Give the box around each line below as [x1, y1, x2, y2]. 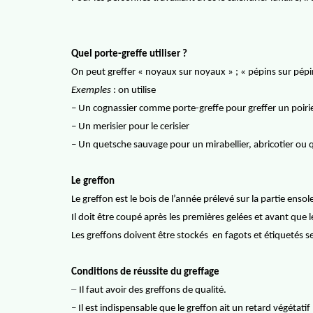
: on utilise [111, 85, 156, 96]
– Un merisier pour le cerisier [71, 122, 189, 132]
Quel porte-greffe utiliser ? [71, 49, 187, 59]
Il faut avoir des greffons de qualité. [79, 285, 226, 296]
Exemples [71, 85, 111, 96]
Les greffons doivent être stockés [71, 231, 208, 241]
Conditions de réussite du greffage [71, 267, 219, 277]
